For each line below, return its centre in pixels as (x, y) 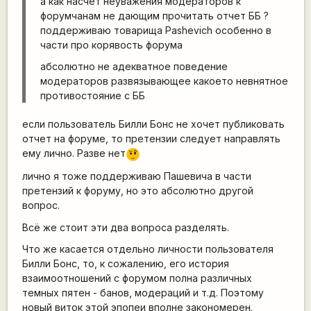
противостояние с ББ (92, 96)
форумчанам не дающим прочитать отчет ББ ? (154, 15)
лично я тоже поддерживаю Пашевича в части (136, 176)
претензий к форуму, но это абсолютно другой (137, 191)
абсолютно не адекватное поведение (134, 67)
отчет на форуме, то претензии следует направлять (151, 139)
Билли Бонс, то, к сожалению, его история (125, 264)
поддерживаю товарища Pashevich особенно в (155, 30)
